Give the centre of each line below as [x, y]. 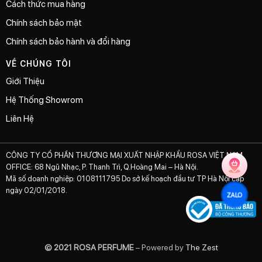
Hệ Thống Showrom [44, 100]
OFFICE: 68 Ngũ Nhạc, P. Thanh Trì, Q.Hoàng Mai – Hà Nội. [102, 167]
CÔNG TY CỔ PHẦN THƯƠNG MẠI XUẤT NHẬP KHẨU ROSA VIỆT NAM [124, 155]
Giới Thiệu [25, 81]
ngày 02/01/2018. [37, 190]
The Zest [201, 247]
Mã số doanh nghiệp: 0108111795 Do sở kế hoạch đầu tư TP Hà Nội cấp [125, 178]
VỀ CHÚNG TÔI [39, 64]
